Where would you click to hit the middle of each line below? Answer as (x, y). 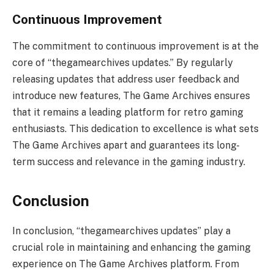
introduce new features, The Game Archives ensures (131, 96)
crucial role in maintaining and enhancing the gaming (131, 247)
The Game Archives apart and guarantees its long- (126, 146)
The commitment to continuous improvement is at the (135, 46)
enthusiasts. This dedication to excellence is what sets (135, 129)
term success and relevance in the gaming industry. (129, 162)
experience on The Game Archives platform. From (126, 264)
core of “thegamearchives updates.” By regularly (123, 63)
